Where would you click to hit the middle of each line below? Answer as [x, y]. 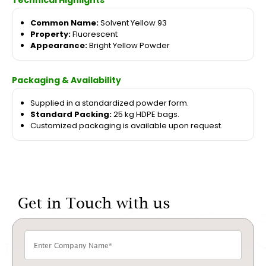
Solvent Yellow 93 [133, 23]
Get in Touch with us [94, 203]
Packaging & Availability [66, 80]
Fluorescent [94, 34]
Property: [50, 34]
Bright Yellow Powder [129, 46]
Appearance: [59, 46]
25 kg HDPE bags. [145, 115]
